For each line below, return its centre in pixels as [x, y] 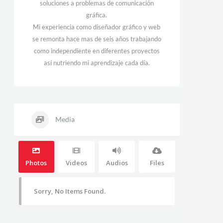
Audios [117, 163]
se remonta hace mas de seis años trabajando [97, 39]
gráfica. [97, 15]
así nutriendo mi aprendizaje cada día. [97, 63]
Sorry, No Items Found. [69, 191]
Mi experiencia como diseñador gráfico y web [97, 27]
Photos [36, 163]
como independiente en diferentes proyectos [97, 51]
